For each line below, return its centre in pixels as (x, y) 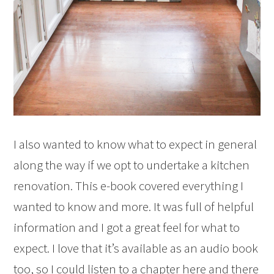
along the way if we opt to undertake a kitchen (132, 165)
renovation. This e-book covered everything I (129, 186)
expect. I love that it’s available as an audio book (136, 248)
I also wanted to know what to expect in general (135, 144)
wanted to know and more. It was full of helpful (134, 207)
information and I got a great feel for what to (127, 228)
